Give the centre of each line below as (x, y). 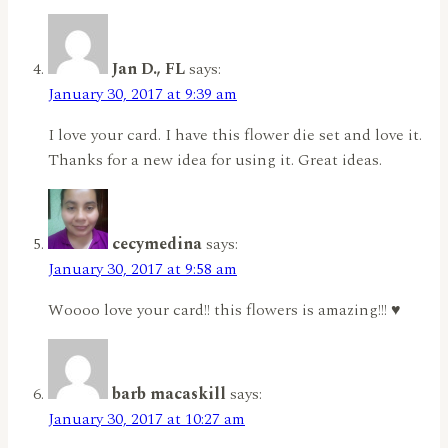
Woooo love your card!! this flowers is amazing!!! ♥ (224, 310)
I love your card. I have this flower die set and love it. (235, 135)
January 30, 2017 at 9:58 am (142, 269)
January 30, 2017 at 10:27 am (146, 419)
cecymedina (157, 244)
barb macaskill (169, 394)
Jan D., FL (148, 69)
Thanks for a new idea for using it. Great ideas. (215, 160)
